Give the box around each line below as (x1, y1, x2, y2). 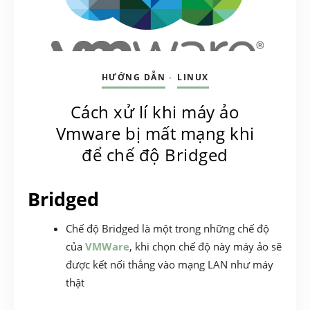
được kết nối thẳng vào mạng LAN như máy (66, 257, 273, 272)
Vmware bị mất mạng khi (55, 122, 255, 145)
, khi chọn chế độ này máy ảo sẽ (129, 239, 282, 254)
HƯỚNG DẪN (101, 71, 165, 84)
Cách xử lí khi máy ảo (70, 100, 240, 124)
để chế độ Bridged (82, 143, 228, 167)
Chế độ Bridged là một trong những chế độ (66, 221, 269, 236)
